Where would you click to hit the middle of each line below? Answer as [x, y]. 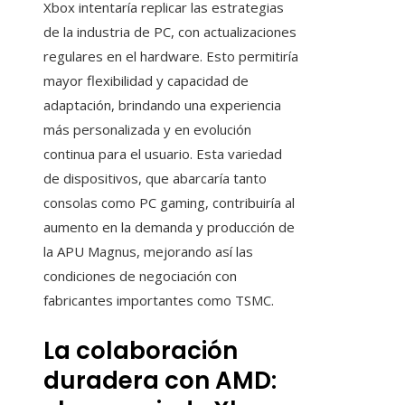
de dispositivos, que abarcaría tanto [155, 179]
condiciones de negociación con [140, 276]
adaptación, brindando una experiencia [162, 105]
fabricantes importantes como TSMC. [159, 301]
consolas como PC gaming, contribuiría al [169, 203]
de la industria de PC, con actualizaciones [170, 32]
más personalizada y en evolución [147, 130]
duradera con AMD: [160, 381]
